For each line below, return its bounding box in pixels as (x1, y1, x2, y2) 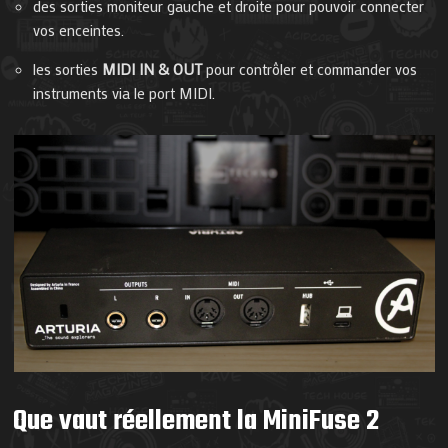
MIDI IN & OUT (102, 59, 203, 80)
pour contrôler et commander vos (202, 59, 418, 80)
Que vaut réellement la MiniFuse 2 (13, 399, 380, 445)
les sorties (33, 59, 103, 80)
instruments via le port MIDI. (33, 83, 216, 104)
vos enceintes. (33, 20, 125, 41)
